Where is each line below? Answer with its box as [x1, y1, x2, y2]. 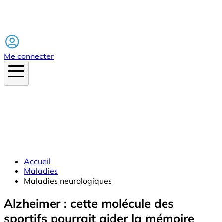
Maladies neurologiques [24, 175, 112, 186]
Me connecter [4, 51, 54, 61]
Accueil [24, 156, 51, 166]
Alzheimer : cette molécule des [4, 195, 174, 211]
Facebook [4, 23, 40, 33]
